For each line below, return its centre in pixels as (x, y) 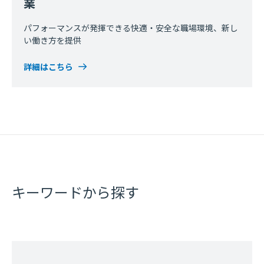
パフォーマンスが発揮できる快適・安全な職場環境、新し (131, 28)
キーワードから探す (75, 192)
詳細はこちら (48, 67)
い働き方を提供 (52, 40)
